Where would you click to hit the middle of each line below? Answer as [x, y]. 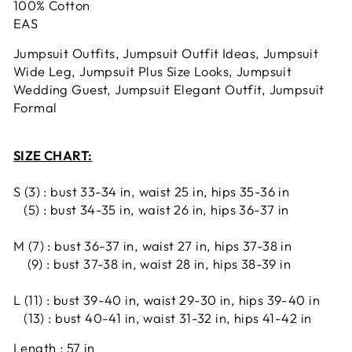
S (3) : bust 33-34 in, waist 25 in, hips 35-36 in [152, 191]
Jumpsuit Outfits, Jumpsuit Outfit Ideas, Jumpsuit [166, 53]
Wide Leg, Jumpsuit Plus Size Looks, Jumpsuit [153, 71]
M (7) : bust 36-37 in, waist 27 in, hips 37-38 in [153, 246]
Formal [35, 107]
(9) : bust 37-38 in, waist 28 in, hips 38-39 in [152, 264]
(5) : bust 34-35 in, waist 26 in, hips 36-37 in [151, 209]
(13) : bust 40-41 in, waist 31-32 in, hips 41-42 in [163, 318]
